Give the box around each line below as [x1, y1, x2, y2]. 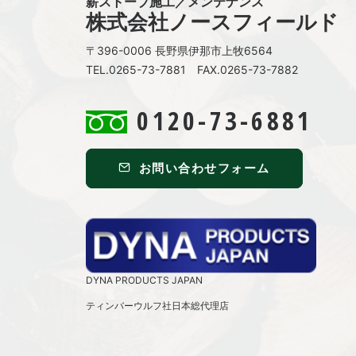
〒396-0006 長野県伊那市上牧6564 [86, 44, 273, 57]
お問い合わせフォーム [138, 161, 270, 176]
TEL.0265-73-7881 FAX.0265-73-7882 [86, 63, 298, 76]
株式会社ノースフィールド [86, 10, 339, 34]
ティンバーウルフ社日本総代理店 [86, 300, 229, 311]
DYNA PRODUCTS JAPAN [86, 274, 203, 286]
